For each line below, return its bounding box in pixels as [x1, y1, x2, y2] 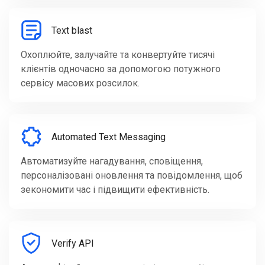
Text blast [51, 24, 92, 36]
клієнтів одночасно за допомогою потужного [21, 63, 221, 75]
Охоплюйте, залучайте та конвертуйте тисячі [21, 49, 215, 61]
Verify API [51, 237, 94, 249]
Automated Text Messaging [51, 131, 166, 143]
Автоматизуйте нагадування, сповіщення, [21, 156, 203, 167]
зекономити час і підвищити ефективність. [21, 184, 209, 196]
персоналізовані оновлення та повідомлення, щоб [21, 170, 243, 182]
